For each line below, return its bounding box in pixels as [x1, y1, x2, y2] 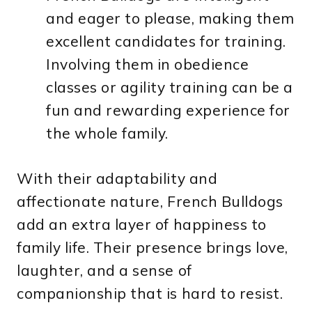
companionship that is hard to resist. [17, 283, 283, 302]
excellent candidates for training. [46, 31, 286, 50]
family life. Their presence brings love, [17, 237, 288, 256]
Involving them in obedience [46, 54, 249, 73]
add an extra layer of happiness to [17, 214, 267, 233]
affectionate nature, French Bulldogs [17, 192, 283, 210]
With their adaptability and [17, 169, 218, 187]
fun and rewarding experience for [46, 100, 290, 119]
